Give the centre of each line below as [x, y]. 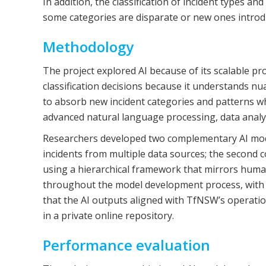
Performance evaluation [126, 245]
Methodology [88, 47]
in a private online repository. [108, 216]
